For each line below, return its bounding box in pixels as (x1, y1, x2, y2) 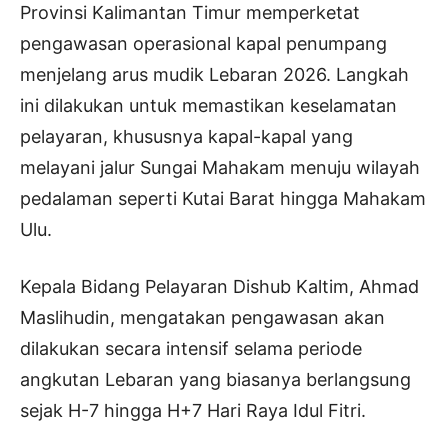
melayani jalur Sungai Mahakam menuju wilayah (20, 157, 420, 179)
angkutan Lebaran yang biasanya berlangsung (20, 369, 411, 391)
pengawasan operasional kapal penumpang (20, 33, 387, 55)
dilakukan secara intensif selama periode (20, 338, 362, 360)
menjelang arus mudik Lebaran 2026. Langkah (20, 64, 409, 86)
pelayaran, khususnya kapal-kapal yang (20, 126, 353, 148)
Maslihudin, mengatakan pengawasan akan (20, 307, 385, 329)
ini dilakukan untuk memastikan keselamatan (20, 95, 397, 117)
